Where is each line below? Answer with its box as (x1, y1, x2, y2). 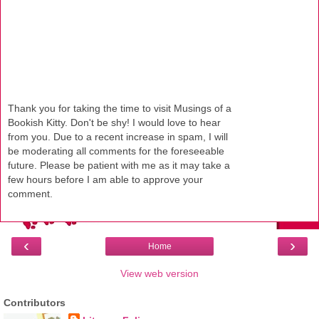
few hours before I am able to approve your (8, 173, 203, 185)
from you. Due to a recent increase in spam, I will (8, 130, 228, 142)
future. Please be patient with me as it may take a (8, 159, 230, 171)
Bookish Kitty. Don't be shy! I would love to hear (8, 116, 221, 128)
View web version (120, 267, 199, 279)
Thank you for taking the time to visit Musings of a (8, 102, 231, 114)
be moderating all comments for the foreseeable (8, 145, 224, 157)
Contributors (4, 296, 66, 308)
